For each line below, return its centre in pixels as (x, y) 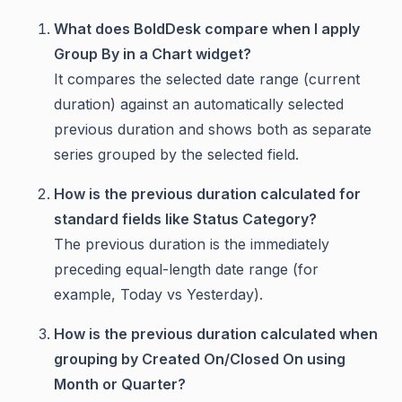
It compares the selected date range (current (207, 79)
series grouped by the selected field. (176, 155)
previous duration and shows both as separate (213, 130)
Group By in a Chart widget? (153, 54)
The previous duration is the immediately (192, 245)
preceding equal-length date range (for (186, 270)
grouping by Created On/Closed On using (200, 359)
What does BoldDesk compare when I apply (207, 29)
